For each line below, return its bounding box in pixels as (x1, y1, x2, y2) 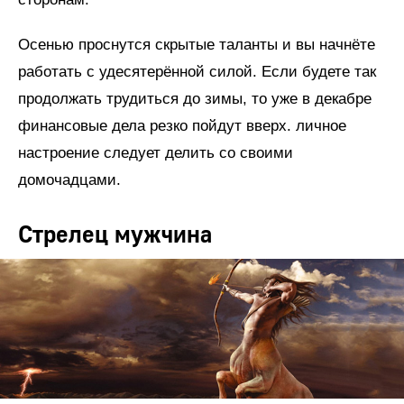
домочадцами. (18, 170, 125, 188)
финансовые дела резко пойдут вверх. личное (18, 116, 346, 134)
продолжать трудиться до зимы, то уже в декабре (18, 89, 372, 107)
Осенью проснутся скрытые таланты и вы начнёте (18, 35, 375, 53)
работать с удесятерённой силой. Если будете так (18, 62, 376, 80)
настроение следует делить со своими (18, 143, 293, 161)
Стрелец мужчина (18, 220, 212, 250)
